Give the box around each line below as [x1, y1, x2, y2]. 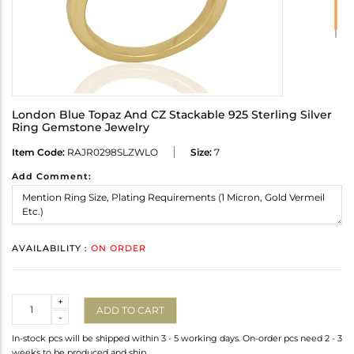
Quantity [12, 295, 54, 307]
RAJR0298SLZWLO [65, 146, 158, 159]
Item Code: [12, 146, 65, 159]
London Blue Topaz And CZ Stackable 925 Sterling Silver [12, 107, 332, 122]
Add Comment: [12, 171, 92, 183]
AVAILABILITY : [12, 243, 91, 254]
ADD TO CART [96, 303, 164, 316]
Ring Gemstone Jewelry [12, 120, 149, 135]
